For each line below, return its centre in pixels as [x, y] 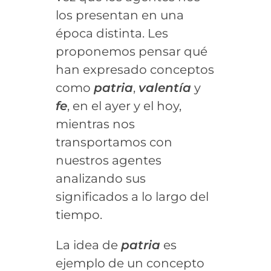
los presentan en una [119, 15]
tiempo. [79, 214]
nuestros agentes [108, 160]
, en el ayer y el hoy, [124, 106]
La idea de [88, 245]
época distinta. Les [112, 33]
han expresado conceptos [135, 69]
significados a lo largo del [132, 196]
